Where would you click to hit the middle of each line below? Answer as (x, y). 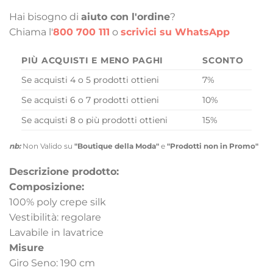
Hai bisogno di (45, 16)
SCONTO (223, 61)
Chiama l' (31, 32)
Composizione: (47, 187)
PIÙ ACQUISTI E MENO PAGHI (92, 61)
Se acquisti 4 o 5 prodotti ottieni (90, 80)
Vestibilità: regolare (55, 218)
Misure (27, 248)
